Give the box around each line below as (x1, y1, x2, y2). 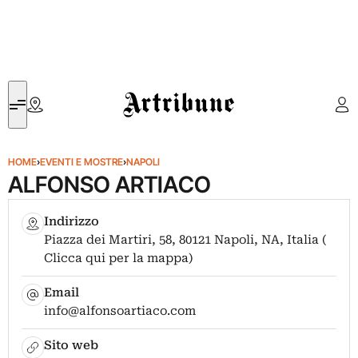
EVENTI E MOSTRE (40, 156, 123, 168)
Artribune (123, 82, 170, 97)
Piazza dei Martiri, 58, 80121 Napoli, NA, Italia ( (44, 233, 328, 247)
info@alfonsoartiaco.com (44, 304, 197, 318)
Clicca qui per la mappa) (44, 251, 194, 265)
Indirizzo (44, 214, 100, 229)
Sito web (44, 338, 99, 352)
